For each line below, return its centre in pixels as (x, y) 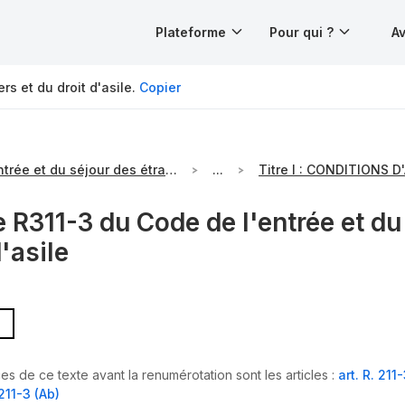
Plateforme (191, 32)
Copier (160, 87)
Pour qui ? (301, 32)
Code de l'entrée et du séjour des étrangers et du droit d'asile (171, 170)
